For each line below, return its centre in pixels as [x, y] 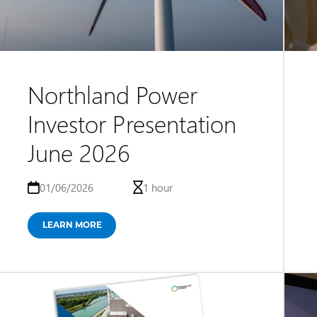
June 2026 [79, 152]
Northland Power [112, 94]
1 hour [158, 188]
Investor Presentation [132, 123]
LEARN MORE [72, 224]
